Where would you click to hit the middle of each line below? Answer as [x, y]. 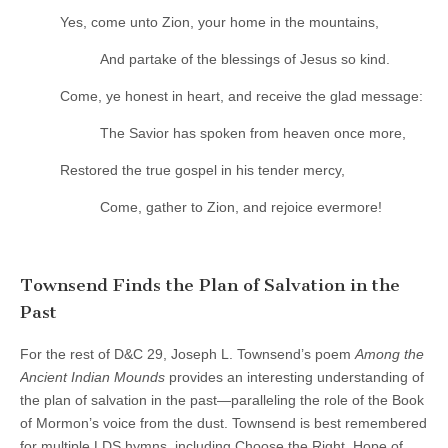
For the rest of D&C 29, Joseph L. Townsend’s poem [187, 353]
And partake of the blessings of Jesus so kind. [245, 58]
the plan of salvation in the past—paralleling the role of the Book [222, 399]
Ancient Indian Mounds [92, 376]
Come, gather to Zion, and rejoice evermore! [241, 206]
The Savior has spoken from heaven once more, [253, 132]
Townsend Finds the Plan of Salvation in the [210, 285]
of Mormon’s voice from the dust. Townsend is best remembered [223, 422]
